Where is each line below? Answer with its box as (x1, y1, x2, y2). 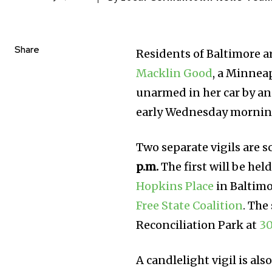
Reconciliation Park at (136, 217, 260, 232)
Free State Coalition (136, 198, 243, 212)
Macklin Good (136, 66, 213, 80)
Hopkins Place (136, 178, 214, 193)
